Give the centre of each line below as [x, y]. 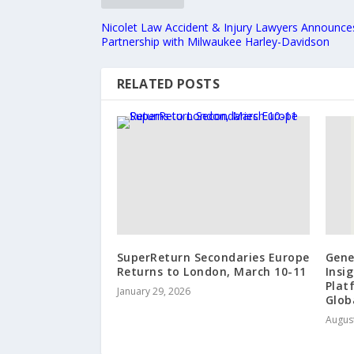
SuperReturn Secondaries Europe [213, 257]
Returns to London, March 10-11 [211, 271]
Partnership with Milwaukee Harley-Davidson [215, 41]
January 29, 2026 [153, 291]
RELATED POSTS [168, 83]
